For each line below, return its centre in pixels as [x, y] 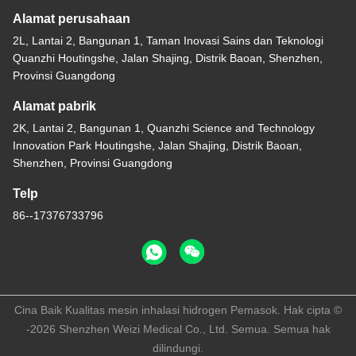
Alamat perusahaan [72, 19]
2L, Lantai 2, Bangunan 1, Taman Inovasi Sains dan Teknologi [168, 41]
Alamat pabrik [54, 106]
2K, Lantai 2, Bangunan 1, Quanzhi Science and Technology [164, 128]
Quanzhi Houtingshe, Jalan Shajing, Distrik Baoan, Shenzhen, [168, 58]
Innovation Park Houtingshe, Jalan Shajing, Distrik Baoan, [157, 146]
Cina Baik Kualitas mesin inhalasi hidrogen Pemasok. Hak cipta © [178, 310]
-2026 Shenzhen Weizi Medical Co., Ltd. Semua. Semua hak [178, 329]
